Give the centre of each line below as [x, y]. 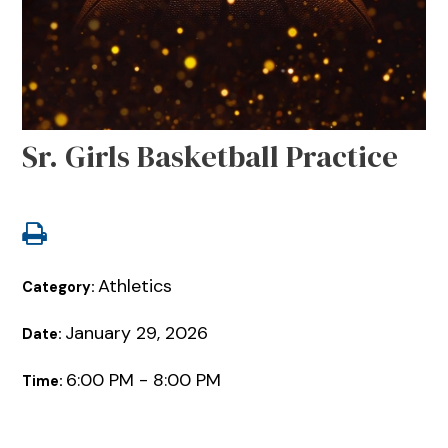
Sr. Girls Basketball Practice [210, 156]
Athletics [135, 286]
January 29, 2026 [137, 333]
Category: [60, 287]
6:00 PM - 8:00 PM [144, 380]
